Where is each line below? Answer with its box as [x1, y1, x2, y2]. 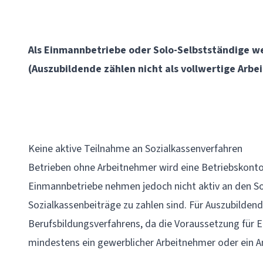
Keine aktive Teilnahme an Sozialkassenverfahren [28, 141, 242, 156]
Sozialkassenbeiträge [28, 198, 121, 213]
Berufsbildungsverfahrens [28, 217, 140, 231]
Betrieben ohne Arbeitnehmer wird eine [28, 160, 201, 175]
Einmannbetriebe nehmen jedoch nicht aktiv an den [28, 179, 254, 194]
